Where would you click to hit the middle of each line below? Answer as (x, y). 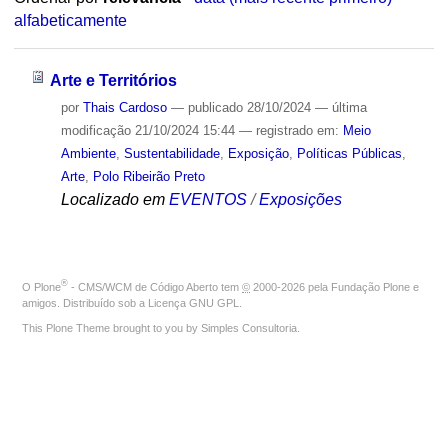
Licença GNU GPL (193, 302)
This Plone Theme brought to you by (111, 327)
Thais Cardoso (124, 107)
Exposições (300, 199)
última (349, 107)
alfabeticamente (70, 21)
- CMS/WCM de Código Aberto (143, 286)
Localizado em (112, 199)
